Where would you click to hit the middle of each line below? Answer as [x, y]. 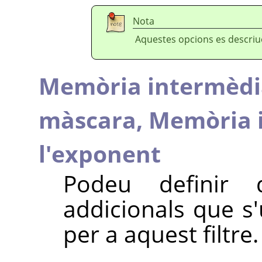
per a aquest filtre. [161, 233]
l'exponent [100, 153]
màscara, [94, 119]
